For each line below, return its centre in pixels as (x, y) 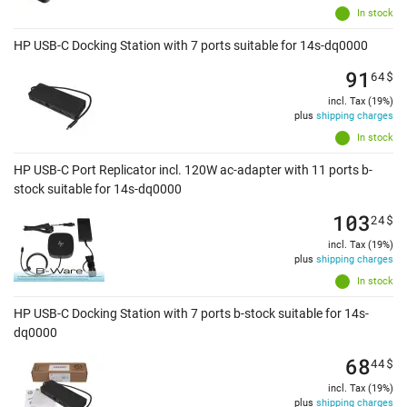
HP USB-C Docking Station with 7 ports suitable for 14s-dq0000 (191, 46)
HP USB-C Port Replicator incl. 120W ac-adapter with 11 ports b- (193, 170)
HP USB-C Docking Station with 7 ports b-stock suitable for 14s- (191, 314)
